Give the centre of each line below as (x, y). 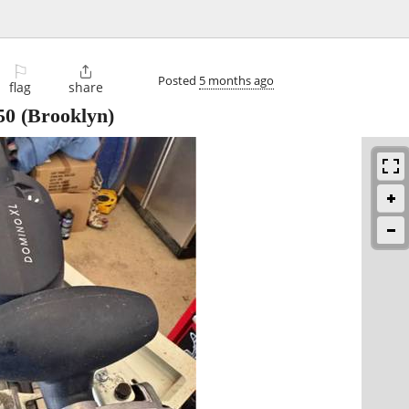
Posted (178, 80)
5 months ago (236, 80)
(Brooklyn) (65, 116)
